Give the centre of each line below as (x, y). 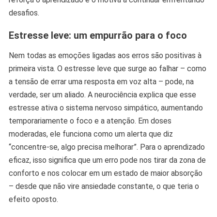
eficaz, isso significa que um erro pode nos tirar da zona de (107, 160)
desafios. (24, 13)
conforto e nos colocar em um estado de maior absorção (105, 173)
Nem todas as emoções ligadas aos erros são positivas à (105, 56)
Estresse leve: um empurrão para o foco (98, 36)
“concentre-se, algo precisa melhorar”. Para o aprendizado (107, 147)
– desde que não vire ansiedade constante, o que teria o (104, 186)
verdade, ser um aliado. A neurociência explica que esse (102, 95)
